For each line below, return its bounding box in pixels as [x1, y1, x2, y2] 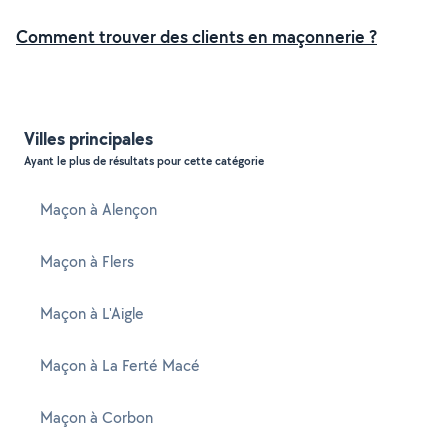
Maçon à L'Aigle [40, 303, 144, 324]
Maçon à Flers [40, 251, 134, 272]
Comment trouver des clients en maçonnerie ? [16, 25, 377, 48]
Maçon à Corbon [40, 407, 153, 428]
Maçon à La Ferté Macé [40, 355, 200, 376]
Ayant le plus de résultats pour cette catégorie [24, 153, 264, 169]
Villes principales [24, 126, 153, 151]
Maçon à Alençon [40, 199, 157, 220]
